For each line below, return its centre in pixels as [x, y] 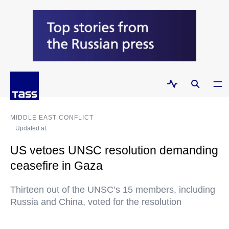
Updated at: [32, 129]
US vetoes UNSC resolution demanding [114, 151]
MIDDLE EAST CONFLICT [52, 118]
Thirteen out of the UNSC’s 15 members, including [113, 190]
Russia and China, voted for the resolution [96, 202]
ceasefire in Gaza [56, 166]
